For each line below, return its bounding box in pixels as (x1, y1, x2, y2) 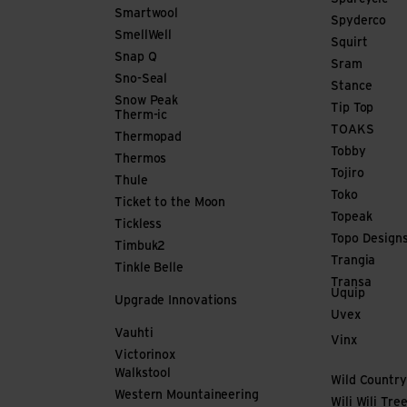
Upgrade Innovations (114, 294, 238, 308)
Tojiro (331, 167, 364, 181)
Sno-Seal (114, 73, 168, 86)
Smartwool (114, 7, 179, 21)
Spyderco (331, 15, 387, 28)
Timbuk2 (114, 240, 166, 253)
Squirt (331, 36, 368, 50)
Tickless (114, 218, 163, 232)
